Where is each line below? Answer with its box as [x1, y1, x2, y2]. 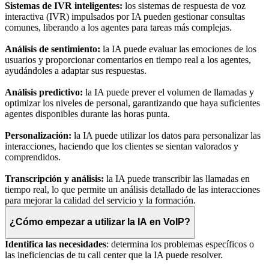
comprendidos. [5, 151, 61, 162]
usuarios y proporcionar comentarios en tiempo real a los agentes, [5, 54, 251, 65]
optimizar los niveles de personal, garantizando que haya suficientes [5, 97, 260, 108]
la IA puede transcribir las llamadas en [104, 173, 250, 184]
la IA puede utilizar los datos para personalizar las [71, 130, 261, 141]
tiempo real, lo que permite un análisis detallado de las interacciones [5, 184, 260, 195]
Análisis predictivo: [5, 86, 83, 97]
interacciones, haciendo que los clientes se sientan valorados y [5, 141, 238, 151]
